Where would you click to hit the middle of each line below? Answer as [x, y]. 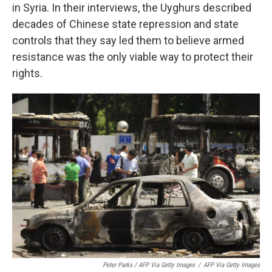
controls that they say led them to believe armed [128, 40]
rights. [27, 73]
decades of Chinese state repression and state [125, 24]
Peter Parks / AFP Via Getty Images [149, 265]
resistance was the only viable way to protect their [133, 56]
